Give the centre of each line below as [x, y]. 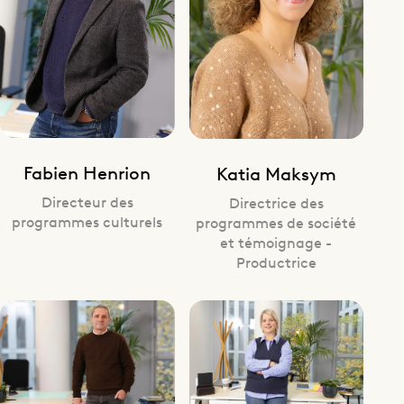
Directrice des [276, 202]
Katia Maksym [276, 172]
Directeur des [87, 202]
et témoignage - [276, 241]
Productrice [276, 261]
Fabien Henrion [87, 172]
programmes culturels [87, 221]
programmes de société [276, 221]
